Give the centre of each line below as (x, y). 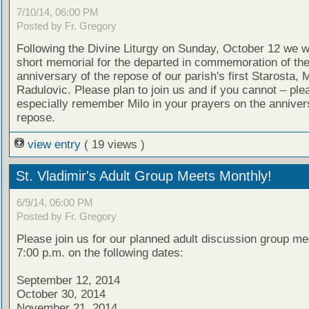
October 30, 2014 (61, 294)
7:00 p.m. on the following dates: (100, 252)
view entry (54, 144)
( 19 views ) (114, 144)
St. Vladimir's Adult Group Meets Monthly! (143, 176)
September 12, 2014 (68, 280)
